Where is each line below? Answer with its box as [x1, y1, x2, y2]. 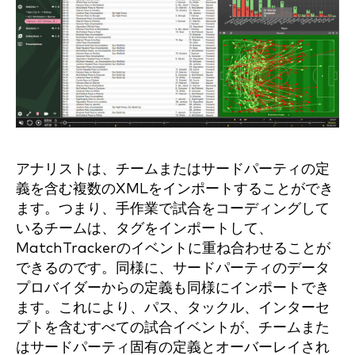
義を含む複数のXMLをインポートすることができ [16, 181, 334, 197]
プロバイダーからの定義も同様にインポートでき [16, 281, 330, 296]
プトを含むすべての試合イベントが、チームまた [16, 320, 330, 335]
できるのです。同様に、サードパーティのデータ [16, 261, 330, 276]
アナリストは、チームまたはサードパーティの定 [16, 162, 330, 177]
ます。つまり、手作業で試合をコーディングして [16, 201, 330, 216]
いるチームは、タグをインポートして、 [16, 221, 273, 236]
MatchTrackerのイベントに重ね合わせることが [16, 241, 330, 256]
